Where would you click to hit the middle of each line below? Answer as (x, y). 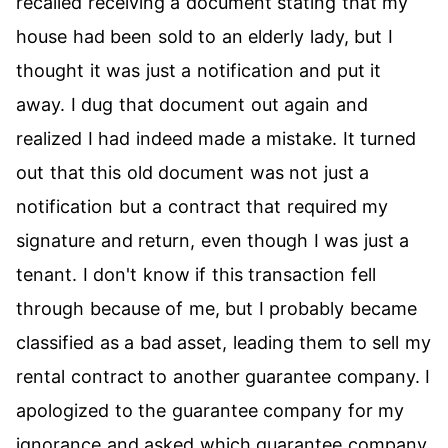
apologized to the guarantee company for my (210, 410)
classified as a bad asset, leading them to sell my (223, 342)
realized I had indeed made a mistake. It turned (216, 138)
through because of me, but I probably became (216, 308)
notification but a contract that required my (202, 206)
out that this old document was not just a (193, 172)
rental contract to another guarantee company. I (223, 376)
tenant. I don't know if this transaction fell (196, 274)
